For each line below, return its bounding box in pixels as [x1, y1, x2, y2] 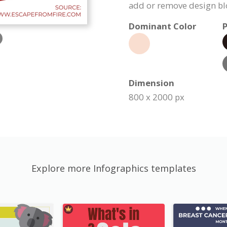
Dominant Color [129, 20, 196, 32]
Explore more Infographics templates [31, 162, 196, 174]
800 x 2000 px [129, 91, 184, 103]
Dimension [129, 77, 174, 89]
